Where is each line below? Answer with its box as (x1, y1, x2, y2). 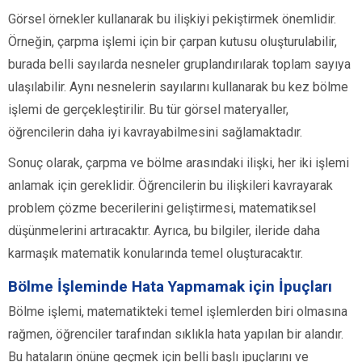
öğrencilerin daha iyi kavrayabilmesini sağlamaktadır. (8, 124, 302, 141)
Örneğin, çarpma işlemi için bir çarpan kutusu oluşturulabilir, (8, 34, 337, 50)
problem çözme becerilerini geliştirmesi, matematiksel (8, 200, 316, 217)
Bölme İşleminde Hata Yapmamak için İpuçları (8, 277, 332, 297)
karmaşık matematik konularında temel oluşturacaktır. (8, 246, 303, 262)
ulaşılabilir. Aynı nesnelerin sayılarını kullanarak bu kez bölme (8, 79, 348, 95)
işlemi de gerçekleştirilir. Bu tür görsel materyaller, (8, 102, 288, 118)
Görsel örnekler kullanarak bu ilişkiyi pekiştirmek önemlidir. (8, 11, 336, 27)
